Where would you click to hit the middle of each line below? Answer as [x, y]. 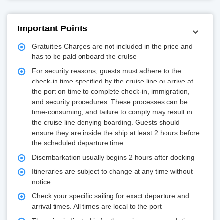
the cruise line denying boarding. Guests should [106, 123]
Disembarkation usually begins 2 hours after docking [113, 157]
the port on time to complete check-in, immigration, [111, 92]
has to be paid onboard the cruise [84, 57]
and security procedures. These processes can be [110, 102]
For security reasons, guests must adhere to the [107, 71]
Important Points [52, 29]
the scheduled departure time [78, 143]
